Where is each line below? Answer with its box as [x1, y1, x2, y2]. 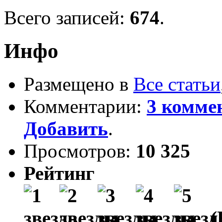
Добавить [24, 117, 108, 139]
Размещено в [24, 73, 133, 95]
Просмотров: [24, 140, 136, 162]
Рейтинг [24, 162, 95, 184]
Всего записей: [4, 6, 130, 28]
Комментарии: [24, 95, 147, 117]
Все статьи [133, 73, 221, 95]
